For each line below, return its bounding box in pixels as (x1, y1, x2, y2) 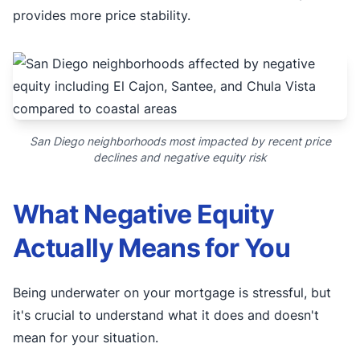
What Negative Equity (13, 198, 275, 230)
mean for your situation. (13, 329, 158, 346)
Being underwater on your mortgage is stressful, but (13, 284, 331, 301)
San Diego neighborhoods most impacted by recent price (29, 134, 331, 148)
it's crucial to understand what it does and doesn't (13, 307, 319, 323)
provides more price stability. (13, 6, 190, 23)
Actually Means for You (13, 232, 290, 264)
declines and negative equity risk (93, 150, 267, 164)
